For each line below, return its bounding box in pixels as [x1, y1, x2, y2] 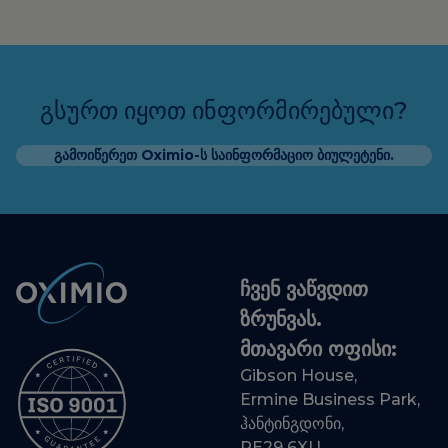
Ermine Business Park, [240, 390, 420, 409]
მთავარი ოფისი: [240, 337, 397, 361]
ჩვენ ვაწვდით [240, 277, 368, 301]
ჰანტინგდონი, [240, 414, 344, 433]
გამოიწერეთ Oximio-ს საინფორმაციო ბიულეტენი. [54, 146, 394, 164]
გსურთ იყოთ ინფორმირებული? [40, 96, 408, 125]
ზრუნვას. [240, 307, 322, 331]
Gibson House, [240, 366, 357, 385]
